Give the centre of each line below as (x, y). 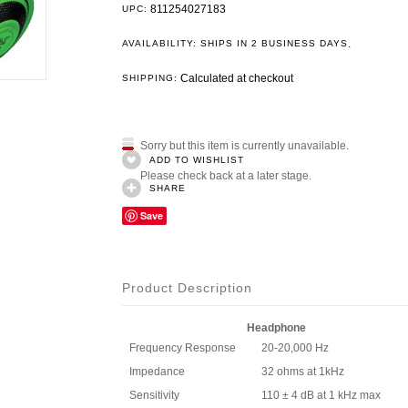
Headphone (276, 328)
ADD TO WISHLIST (197, 160)
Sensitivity (154, 395)
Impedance (157, 372)
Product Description (187, 288)
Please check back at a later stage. (226, 176)
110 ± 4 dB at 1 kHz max (321, 395)
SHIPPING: (150, 78)
